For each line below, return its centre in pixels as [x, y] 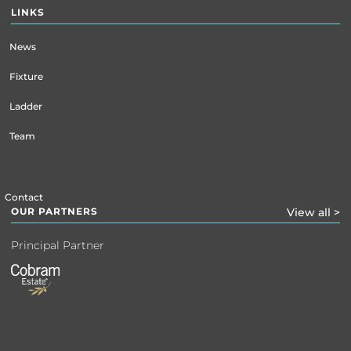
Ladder [26, 106]
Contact [24, 197]
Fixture [26, 76]
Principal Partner [59, 245]
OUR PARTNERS [54, 211]
